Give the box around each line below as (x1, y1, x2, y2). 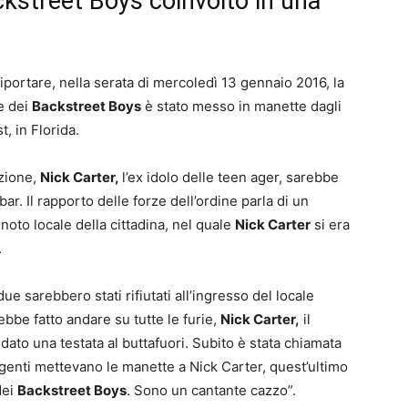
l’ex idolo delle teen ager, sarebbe (122, 168, 339, 186)
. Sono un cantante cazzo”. (127, 382, 296, 399)
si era (311, 216, 350, 233)
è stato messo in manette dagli (141, 97, 342, 115)
